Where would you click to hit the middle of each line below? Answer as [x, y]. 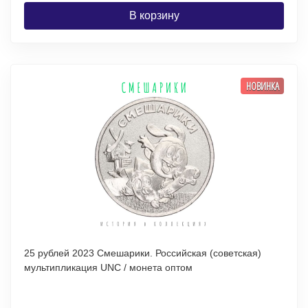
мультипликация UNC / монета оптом [146, 267]
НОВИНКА [262, 86]
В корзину [154, 15]
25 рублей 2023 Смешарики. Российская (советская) [90, 253]
